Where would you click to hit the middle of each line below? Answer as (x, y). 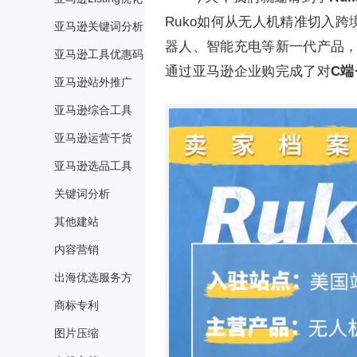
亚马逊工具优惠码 (99, 54)
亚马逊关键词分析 (99, 26)
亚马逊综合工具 (93, 110)
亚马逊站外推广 (93, 82)
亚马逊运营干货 (93, 138)
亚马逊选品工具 (93, 166)
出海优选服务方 (93, 277)
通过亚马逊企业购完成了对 (248, 71)
